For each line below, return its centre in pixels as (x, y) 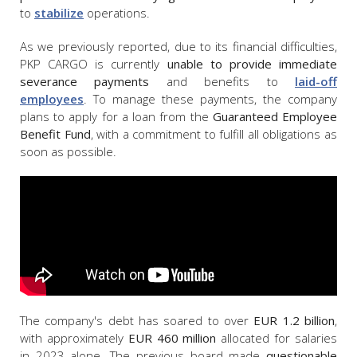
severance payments (85, 81)
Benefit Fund (55, 133)
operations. (117, 12)
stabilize (59, 12)
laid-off (316, 81)
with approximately (74, 337)
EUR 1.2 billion (294, 320)
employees (52, 98)
